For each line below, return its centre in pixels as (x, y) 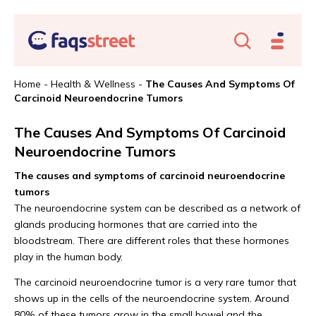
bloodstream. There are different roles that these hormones (152, 241)
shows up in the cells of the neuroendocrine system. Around (152, 298)
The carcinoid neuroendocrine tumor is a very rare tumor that (155, 282)
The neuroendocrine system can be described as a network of (157, 208)
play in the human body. (68, 257)
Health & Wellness (93, 84)
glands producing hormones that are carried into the (136, 224)
